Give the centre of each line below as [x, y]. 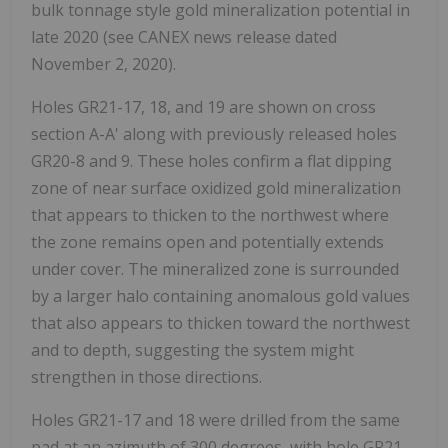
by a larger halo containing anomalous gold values [220, 295]
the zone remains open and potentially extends [207, 241]
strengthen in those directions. [146, 376]
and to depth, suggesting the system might [192, 349]
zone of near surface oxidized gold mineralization [216, 187]
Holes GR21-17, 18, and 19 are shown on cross [203, 106]
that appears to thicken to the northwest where [210, 214]
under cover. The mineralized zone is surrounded [215, 268]
